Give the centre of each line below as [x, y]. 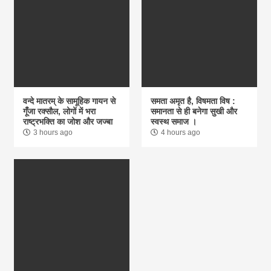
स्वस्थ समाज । [173, 121]
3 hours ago [53, 132]
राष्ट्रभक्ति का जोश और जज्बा [68, 121]
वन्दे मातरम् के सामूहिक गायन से [70, 101]
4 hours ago [180, 132]
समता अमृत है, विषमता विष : [193, 101]
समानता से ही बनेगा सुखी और [194, 111]
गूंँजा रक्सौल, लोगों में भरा [60, 111]
